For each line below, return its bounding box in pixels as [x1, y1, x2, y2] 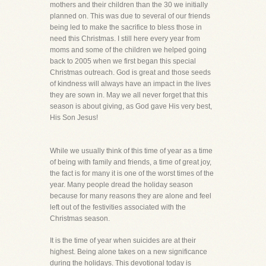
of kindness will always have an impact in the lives [50, 80, 211, 88]
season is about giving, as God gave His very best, [50, 102, 212, 110]
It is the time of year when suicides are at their [50, 236, 196, 245]
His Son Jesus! [50, 113, 98, 122]
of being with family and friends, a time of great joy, [50, 158, 211, 166]
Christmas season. [50, 214, 110, 223]
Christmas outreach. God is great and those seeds [50, 68, 211, 77]
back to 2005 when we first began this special [50, 57, 196, 65]
